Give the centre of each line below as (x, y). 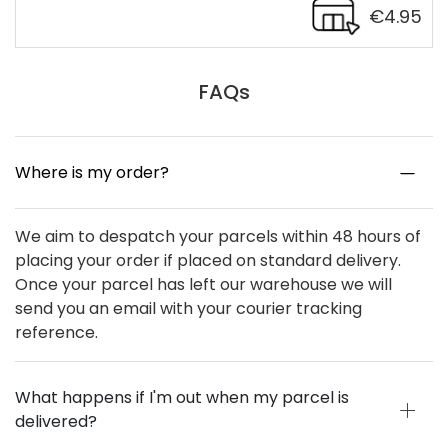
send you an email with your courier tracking (188, 309)
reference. (56, 333)
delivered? (56, 422)
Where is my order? (92, 173)
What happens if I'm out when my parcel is (182, 398)
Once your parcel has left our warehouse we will (203, 285)
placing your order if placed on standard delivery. (208, 261)
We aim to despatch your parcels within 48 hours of (218, 237)
